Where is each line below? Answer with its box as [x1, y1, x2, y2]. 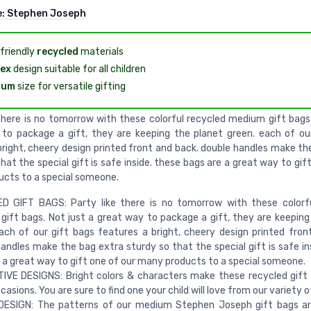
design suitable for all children [10, 63, 146, 76]
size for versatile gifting [15, 81, 126, 93]
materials [78, 46, 124, 58]
